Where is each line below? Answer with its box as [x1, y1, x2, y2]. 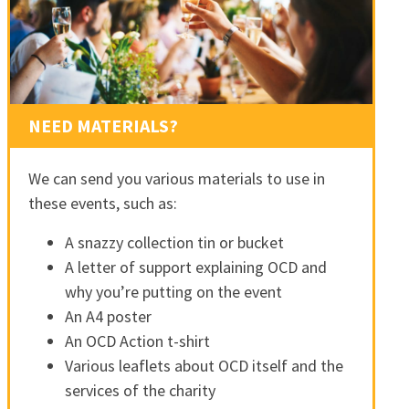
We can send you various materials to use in [27, 168, 325, 190]
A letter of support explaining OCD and [64, 257, 327, 278]
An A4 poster [64, 306, 152, 328]
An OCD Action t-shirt [64, 330, 210, 352]
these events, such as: [27, 193, 177, 215]
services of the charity [64, 380, 215, 402]
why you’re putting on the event [64, 281, 282, 303]
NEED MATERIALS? [27, 114, 178, 138]
